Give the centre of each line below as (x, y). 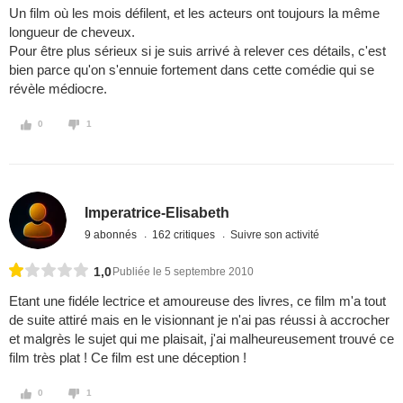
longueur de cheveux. (72, 32)
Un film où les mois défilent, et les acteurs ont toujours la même (194, 13)
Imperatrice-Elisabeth (157, 212)
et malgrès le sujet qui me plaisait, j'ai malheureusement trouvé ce (201, 339)
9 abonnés (112, 234)
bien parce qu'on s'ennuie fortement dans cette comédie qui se (192, 70)
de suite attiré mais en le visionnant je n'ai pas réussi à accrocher (199, 320)
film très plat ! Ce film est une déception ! (128, 358)
